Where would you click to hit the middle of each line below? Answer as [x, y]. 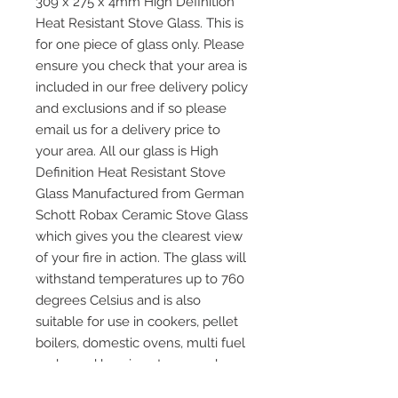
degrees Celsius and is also [118, 300]
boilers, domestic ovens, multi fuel [140, 343]
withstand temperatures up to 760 [140, 279]
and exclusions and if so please [131, 108]
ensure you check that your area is [141, 66]
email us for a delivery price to [128, 130]
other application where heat [124, 386]
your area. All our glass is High [127, 151]
